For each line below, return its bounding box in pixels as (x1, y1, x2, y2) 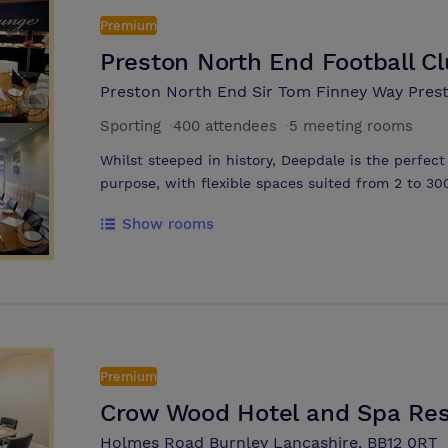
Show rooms (121, 215, 214, 234)
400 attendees (172, 117, 277, 136)
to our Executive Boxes (99, 198, 257, 215)
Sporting (99, 117, 161, 136)
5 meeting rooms (288, 117, 413, 136)
